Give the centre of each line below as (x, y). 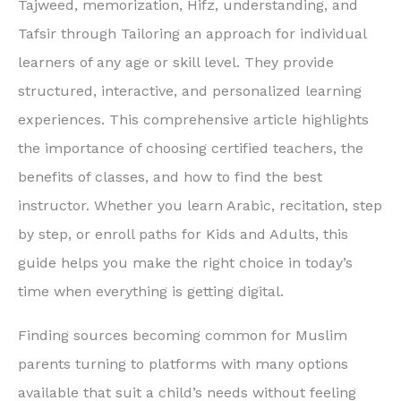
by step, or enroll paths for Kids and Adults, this (183, 234)
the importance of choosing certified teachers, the (191, 148)
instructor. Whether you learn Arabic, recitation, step (200, 205)
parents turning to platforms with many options (183, 363)
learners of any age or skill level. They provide (176, 62)
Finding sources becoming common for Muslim (183, 335)
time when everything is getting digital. (151, 291)
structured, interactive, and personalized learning (190, 90)
